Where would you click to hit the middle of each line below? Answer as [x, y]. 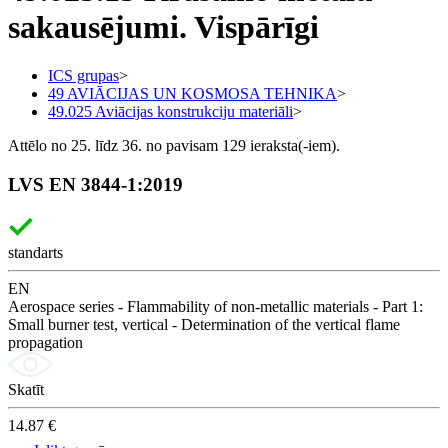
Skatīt [26, 390]
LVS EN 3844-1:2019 [95, 184]
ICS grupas [83, 75]
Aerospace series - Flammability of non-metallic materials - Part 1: [215, 307]
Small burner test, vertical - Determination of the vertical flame [204, 325]
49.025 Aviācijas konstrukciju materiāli [170, 111]
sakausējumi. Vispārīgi [163, 26]
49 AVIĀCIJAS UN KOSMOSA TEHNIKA [192, 93]
